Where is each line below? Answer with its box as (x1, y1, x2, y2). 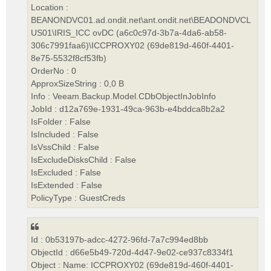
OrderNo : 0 (31, 66, 76, 76)
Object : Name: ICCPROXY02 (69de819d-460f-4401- (31, 260, 233, 270)
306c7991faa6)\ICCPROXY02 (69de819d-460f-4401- (31, 41, 234, 51)
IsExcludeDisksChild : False (31, 155, 136, 165)
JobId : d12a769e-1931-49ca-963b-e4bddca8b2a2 (31, 104, 225, 114)
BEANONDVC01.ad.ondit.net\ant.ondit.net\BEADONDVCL (31, 15, 251, 25)
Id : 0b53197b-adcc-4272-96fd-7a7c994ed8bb (31, 234, 208, 244)
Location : (31, 2, 68, 13)
